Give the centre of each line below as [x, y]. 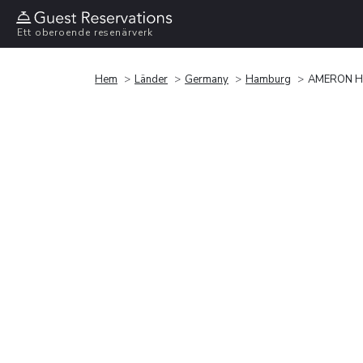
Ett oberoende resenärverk [85, 33]
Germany [207, 79]
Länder [151, 79]
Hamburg [268, 79]
